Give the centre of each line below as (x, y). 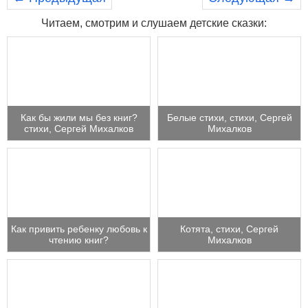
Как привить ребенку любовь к (79, 229)
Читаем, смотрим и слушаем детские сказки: (154, 23)
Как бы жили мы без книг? (79, 118)
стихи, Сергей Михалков (79, 129)
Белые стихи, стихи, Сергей (229, 118)
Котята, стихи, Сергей (229, 229)
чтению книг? (79, 240)
